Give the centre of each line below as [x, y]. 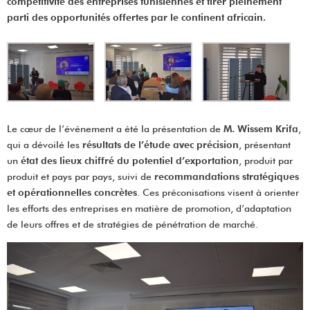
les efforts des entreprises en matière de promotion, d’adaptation [149, 209]
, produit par [266, 161]
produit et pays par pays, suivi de [81, 177]
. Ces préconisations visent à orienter [218, 193]
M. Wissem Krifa [261, 129]
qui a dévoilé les [45, 145]
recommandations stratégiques [227, 177]
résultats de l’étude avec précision [161, 145]
